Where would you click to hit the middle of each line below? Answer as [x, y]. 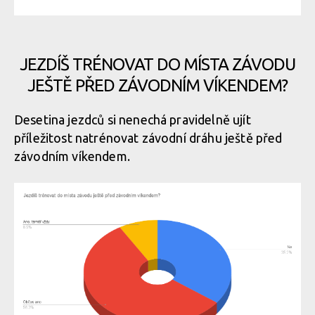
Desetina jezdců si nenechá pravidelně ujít [133, 120]
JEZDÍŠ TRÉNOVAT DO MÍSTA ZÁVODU [157, 64]
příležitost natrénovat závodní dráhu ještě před [148, 138]
